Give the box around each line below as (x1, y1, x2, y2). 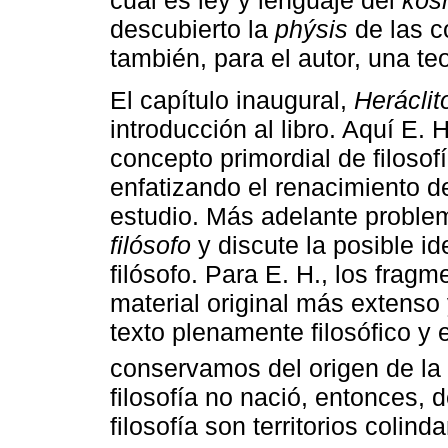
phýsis (275, 15, 348, 44)
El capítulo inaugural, (110, 86, 354, 115)
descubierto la (110, 15, 275, 44)
